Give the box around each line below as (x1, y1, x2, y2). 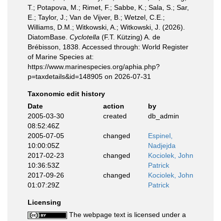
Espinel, (148, 132, 173, 140)
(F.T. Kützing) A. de (100, 33, 160, 41)
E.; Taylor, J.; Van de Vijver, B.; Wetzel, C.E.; (28, 13, 165, 21)
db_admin (148, 112, 179, 120)
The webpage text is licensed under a (67, 211, 186, 219)
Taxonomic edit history (28, 90, 105, 98)
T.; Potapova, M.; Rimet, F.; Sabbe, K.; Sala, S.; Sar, (28, 3, 189, 11)
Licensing (28, 198, 61, 206)
